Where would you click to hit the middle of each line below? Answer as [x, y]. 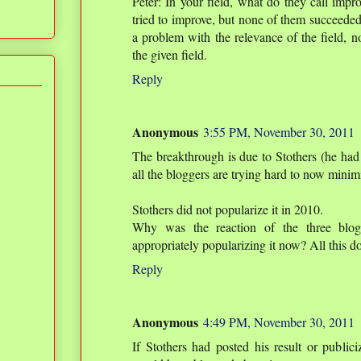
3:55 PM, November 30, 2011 [279, 132]
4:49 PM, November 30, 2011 [279, 322]
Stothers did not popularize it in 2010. [228, 210]
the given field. [170, 55]
